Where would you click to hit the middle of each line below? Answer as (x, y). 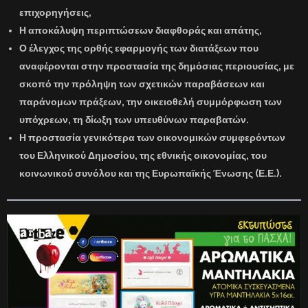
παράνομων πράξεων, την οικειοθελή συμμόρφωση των (151, 102)
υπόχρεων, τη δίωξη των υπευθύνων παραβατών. (134, 120)
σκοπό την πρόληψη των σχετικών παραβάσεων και (142, 84)
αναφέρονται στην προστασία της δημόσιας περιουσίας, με (157, 66)
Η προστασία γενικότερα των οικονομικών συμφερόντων (152, 138)
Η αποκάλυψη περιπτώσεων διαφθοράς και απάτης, (141, 31)
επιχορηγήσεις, (55, 13)
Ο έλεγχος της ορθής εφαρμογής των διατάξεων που (139, 48)
